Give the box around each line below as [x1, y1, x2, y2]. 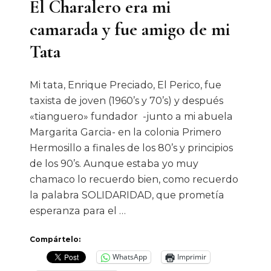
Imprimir [177, 252, 206, 263]
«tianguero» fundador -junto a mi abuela [30, 110, 233, 122]
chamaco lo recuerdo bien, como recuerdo [30, 173, 238, 185]
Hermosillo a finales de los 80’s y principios [30, 142, 233, 154]
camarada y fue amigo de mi [30, 18, 230, 41]
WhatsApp [113, 252, 147, 263]
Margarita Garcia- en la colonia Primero [30, 126, 221, 138]
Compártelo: [30, 234, 80, 244]
